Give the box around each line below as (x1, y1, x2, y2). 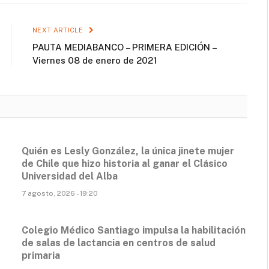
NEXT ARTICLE (32, 26, 85, 34)
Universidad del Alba (22, 171, 118, 183)
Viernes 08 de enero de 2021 (32, 55, 157, 66)
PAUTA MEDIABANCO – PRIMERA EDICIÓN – (32, 42, 216, 53)
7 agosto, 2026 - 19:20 (22, 189, 98, 198)
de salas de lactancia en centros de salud (22, 237, 216, 249)
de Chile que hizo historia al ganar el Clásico (22, 158, 228, 170)
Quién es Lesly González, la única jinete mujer (22, 145, 234, 157)
